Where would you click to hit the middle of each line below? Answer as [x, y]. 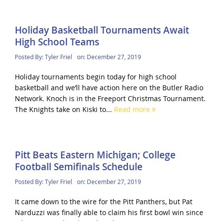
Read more [133, 109]
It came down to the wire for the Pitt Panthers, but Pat [103, 202]
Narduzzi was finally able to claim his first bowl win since [109, 213]
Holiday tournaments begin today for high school [95, 76]
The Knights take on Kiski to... [64, 109]
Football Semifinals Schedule [78, 167]
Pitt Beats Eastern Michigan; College [95, 155]
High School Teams [57, 42]
